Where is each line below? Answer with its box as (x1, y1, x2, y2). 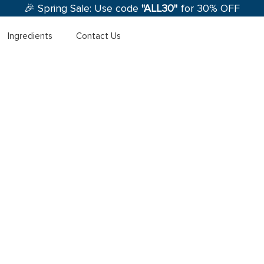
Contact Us (76, 31, 121, 41)
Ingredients (8, 31, 53, 41)
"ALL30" (141, 2, 177, 15)
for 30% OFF (177, 2, 240, 15)
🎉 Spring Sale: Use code (24, 2, 141, 15)
